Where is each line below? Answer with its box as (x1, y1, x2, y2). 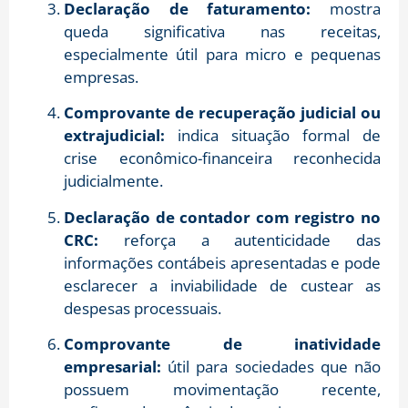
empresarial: (64, 355, 161, 377)
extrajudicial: (64, 125, 165, 147)
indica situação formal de (165, 125, 381, 147)
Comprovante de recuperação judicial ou (64, 102, 381, 124)
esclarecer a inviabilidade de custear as (64, 274, 381, 296)
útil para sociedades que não (161, 355, 381, 377)
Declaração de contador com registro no (64, 206, 381, 228)
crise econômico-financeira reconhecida (64, 148, 381, 169)
